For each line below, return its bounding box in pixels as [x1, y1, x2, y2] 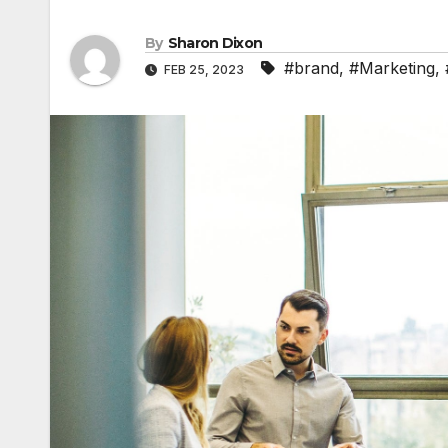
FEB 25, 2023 [161, 62, 247, 78]
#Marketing [349, 58, 435, 79]
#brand [284, 58, 339, 79]
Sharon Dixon [167, 34, 263, 53]
